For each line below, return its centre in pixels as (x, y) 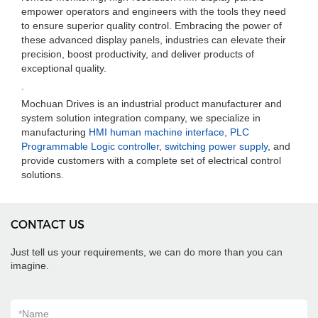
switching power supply (216, 146)
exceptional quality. (64, 68)
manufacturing (55, 132)
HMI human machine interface (157, 132)
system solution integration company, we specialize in (141, 118)
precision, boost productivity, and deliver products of (138, 54)
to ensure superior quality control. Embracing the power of (152, 26)
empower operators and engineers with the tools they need (154, 11)
